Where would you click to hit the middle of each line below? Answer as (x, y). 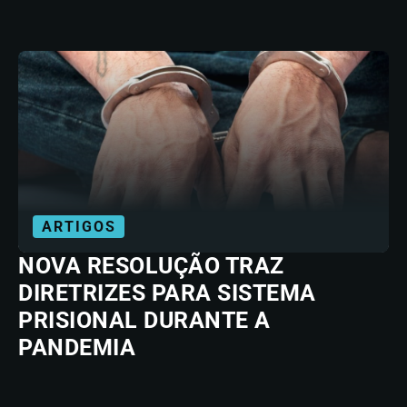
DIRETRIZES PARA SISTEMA (167, 293)
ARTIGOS (79, 227)
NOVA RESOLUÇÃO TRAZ (151, 266)
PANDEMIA (77, 347)
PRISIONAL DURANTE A (144, 320)
